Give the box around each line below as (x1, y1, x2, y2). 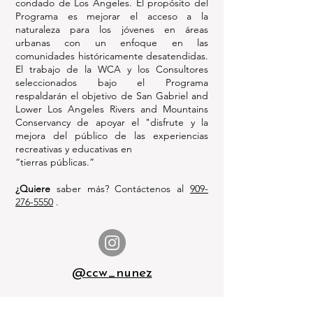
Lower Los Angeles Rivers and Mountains (15, 103, 208, 115)
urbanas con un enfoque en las (15, 36, 208, 49)
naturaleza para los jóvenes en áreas (15, 23, 208, 36)
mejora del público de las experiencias (15, 129, 208, 142)
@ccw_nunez (71, 267, 152, 280)
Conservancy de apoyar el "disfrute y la (15, 116, 208, 129)
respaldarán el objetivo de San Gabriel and (15, 89, 208, 102)
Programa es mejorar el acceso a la (15, 10, 208, 22)
